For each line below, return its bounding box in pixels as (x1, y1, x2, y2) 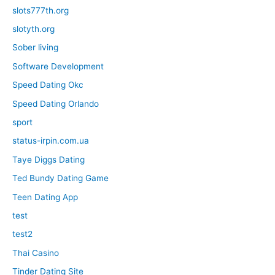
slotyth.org (12, 23, 55, 34)
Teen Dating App (12, 192, 78, 202)
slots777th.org (12, 5, 69, 15)
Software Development (12, 61, 104, 71)
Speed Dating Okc (12, 80, 83, 90)
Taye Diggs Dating (12, 154, 85, 165)
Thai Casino (12, 247, 59, 258)
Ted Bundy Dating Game (12, 173, 109, 184)
